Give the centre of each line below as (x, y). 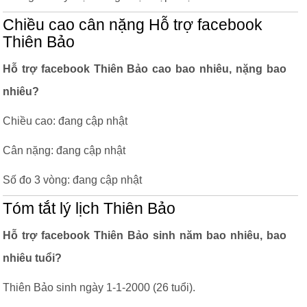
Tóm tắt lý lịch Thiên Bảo (89, 209)
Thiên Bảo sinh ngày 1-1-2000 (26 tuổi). (99, 287)
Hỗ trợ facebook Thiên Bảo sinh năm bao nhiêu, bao (145, 235)
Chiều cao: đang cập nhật (65, 121)
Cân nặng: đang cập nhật (64, 150)
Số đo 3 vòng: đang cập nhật (72, 180)
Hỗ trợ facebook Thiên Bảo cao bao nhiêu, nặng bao (145, 69)
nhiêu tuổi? (32, 258)
